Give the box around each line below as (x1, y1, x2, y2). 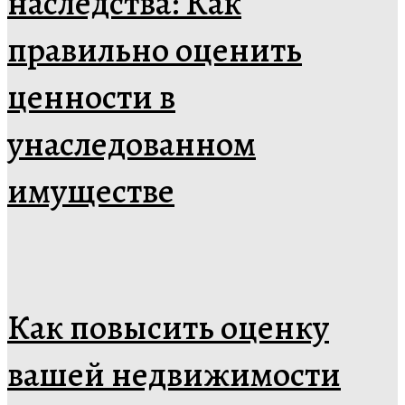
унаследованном (7, 120, 256, 168)
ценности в (7, 73, 175, 121)
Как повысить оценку (7, 303, 329, 351)
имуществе (7, 167, 174, 215)
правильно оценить (7, 26, 302, 74)
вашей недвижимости (7, 350, 341, 398)
